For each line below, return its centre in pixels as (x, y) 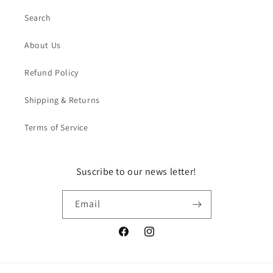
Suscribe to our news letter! (136, 172)
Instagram (163, 238)
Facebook (136, 238)
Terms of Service (56, 127)
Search (38, 18)
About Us (43, 45)
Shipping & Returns (62, 100)
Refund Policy (51, 73)
